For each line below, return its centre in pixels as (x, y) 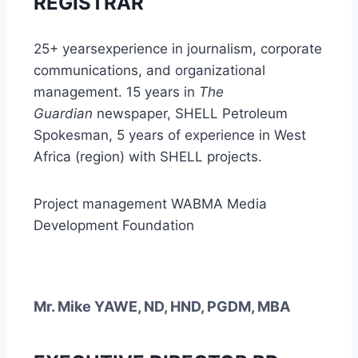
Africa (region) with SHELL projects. (148, 157)
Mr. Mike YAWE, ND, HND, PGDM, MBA (162, 306)
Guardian (65, 113)
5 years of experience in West (211, 135)
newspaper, (136, 113)
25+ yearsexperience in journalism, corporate (178, 49)
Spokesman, (75, 135)
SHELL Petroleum (231, 113)
